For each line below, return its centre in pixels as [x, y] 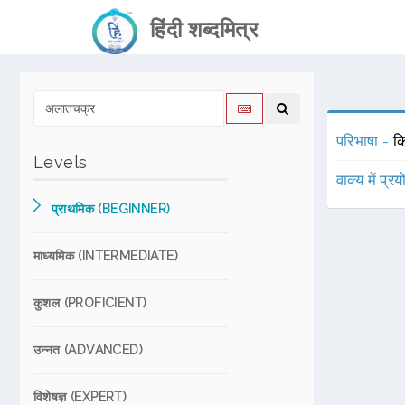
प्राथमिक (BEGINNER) [111, 209]
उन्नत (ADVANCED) [88, 350]
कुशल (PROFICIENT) [90, 303]
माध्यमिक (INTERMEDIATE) [106, 256]
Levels [61, 162]
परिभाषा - [365, 141]
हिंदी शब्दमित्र [198, 29]
